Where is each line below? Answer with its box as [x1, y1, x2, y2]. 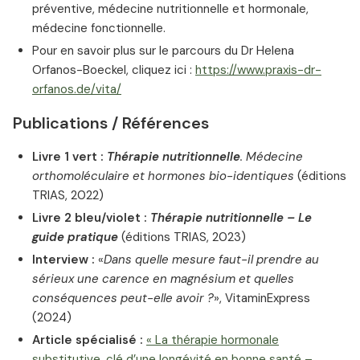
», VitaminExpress [214, 290, 310, 307]
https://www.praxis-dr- [195, 62, 321, 79]
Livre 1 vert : [32, 149, 107, 166]
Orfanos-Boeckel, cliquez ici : [32, 62, 195, 79]
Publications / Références [13, 112, 209, 134]
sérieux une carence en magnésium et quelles [32, 271, 294, 288]
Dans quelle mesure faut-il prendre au [104, 252, 319, 268]
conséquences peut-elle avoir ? [32, 290, 214, 307]
